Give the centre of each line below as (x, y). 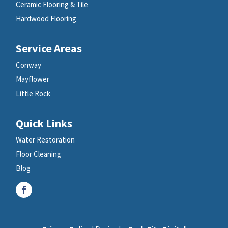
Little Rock (33, 93)
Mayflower (33, 79)
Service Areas (49, 48)
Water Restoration (46, 139)
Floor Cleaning (39, 154)
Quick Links (44, 123)
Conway (29, 65)
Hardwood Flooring (46, 18)
